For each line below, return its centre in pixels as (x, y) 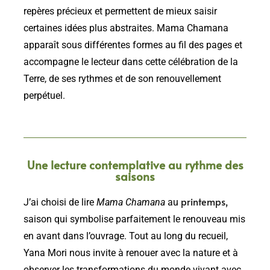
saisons (135, 176)
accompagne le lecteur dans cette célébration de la (131, 62)
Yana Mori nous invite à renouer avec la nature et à (131, 253)
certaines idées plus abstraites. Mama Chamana (126, 28)
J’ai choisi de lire (60, 202)
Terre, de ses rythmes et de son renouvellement (122, 79)
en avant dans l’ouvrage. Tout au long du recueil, (126, 236)
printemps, (204, 201)
